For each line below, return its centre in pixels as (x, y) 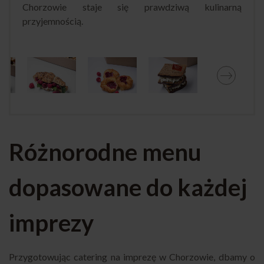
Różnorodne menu (105, 152)
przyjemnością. (53, 21)
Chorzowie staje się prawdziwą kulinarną (132, 7)
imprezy (51, 222)
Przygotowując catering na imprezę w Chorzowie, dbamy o (132, 256)
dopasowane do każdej (128, 187)
